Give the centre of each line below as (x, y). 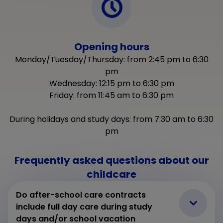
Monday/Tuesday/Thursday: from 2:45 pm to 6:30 (111, 59)
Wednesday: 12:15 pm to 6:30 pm (111, 83)
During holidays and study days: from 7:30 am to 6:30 (111, 119)
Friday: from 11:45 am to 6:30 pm (111, 95)
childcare (111, 174)
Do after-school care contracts (81, 195)
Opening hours (111, 47)
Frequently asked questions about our (111, 160)
